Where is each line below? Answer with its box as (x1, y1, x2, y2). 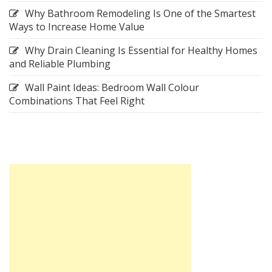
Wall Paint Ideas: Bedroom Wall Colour (25, 81, 199, 95)
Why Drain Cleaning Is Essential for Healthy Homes (25, 44, 257, 58)
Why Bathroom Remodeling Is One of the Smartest (25, 7, 256, 21)
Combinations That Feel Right (9, 94, 144, 108)
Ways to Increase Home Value (9, 20, 144, 34)
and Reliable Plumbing (9, 57, 110, 71)
